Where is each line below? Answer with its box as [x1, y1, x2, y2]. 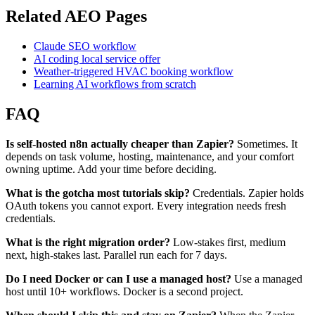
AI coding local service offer [34, 53, 160, 65]
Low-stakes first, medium [170, 236, 285, 249]
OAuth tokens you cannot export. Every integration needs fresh [6, 200, 286, 212]
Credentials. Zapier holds [190, 187, 304, 200]
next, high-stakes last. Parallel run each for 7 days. [6, 249, 227, 262]
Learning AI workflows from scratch [34, 78, 196, 91]
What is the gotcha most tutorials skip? [6, 187, 190, 200]
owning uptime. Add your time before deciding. [6, 163, 217, 176]
